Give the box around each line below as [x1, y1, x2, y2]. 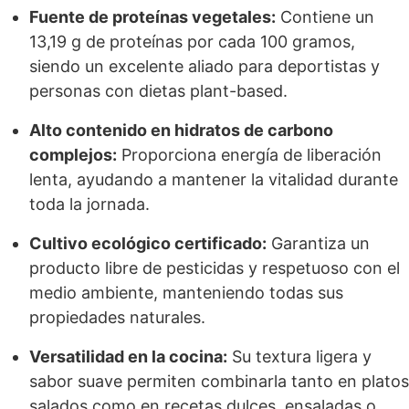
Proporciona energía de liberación [117, 145, 382, 164]
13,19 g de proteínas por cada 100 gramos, [29, 32, 355, 51]
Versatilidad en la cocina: [29, 347, 227, 366]
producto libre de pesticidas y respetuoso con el [29, 258, 400, 278]
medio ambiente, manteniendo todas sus [29, 283, 343, 302]
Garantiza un [267, 234, 370, 253]
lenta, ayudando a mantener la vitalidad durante [29, 170, 398, 189]
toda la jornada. [29, 194, 150, 214]
